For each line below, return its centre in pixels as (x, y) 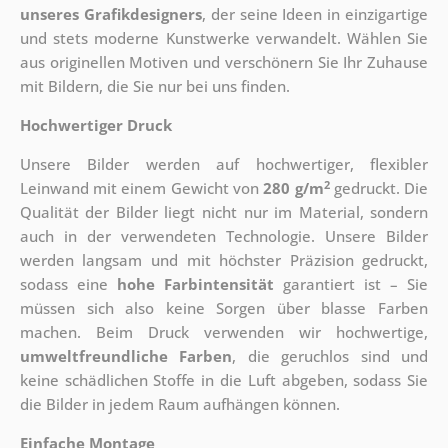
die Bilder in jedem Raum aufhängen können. (179, 404)
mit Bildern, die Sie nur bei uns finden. (154, 86)
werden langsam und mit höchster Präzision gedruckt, (224, 260)
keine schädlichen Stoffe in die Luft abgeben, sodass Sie (224, 380)
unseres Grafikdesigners (110, 14)
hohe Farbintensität (196, 284)
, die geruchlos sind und (330, 356)
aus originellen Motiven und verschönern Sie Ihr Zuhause (224, 62)
